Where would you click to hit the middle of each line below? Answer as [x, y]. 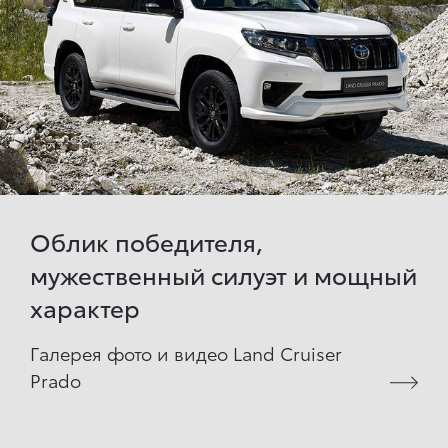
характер [85, 306]
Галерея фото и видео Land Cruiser [186, 352]
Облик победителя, [146, 240]
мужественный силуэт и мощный [223, 273]
